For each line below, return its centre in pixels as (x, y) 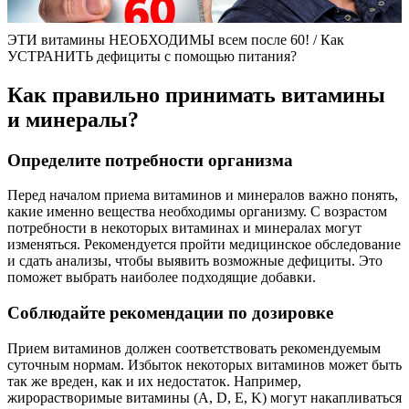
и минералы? (73, 119)
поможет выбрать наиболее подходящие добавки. (162, 278)
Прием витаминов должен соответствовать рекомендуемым (194, 348)
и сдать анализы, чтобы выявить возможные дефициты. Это (195, 261)
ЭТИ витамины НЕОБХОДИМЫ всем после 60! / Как (176, 39)
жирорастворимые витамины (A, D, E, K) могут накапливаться (204, 397)
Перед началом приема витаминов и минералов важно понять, (203, 195)
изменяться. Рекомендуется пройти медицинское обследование (204, 245)
